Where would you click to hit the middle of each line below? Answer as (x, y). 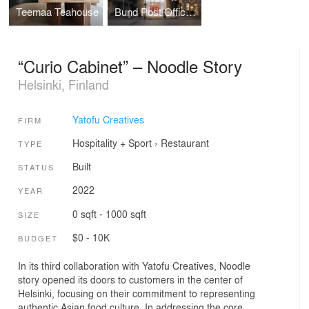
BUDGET (38, 238)
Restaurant (185, 142)
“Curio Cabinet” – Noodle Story (130, 66)
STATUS (36, 167)
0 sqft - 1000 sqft (109, 213)
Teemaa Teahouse (58, 11)
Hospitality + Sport (112, 142)
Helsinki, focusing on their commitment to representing (137, 293)
